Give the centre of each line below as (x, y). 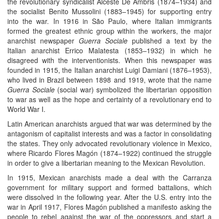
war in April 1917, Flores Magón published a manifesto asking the (109, 207)
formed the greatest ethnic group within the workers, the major (109, 31)
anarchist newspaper (43, 40)
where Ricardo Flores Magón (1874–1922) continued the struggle (109, 153)
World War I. (26, 109)
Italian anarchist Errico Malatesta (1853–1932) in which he (109, 50)
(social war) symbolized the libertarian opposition (133, 89)
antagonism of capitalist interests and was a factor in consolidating (109, 133)
